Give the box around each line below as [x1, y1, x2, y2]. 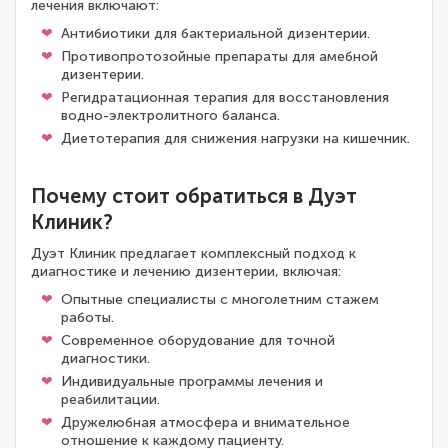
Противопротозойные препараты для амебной [61, 48, 378, 65]
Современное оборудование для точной [61, 332, 335, 349]
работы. [61, 309, 114, 326]
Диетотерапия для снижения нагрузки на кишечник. [61, 130, 410, 147]
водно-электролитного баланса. [61, 107, 280, 124]
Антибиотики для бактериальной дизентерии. [61, 25, 370, 42]
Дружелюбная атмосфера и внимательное [61, 414, 350, 431]
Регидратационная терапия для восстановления [61, 89, 389, 106]
